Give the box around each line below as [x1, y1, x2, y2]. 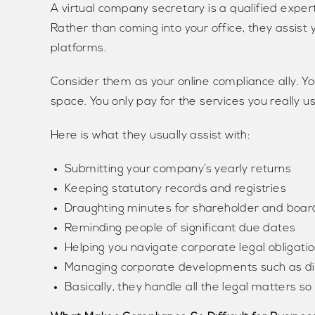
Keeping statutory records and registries [65, 184, 286, 195]
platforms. [51, 43, 107, 55]
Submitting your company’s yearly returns [65, 164, 291, 176]
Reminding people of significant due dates [65, 223, 296, 235]
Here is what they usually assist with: [51, 130, 250, 142]
